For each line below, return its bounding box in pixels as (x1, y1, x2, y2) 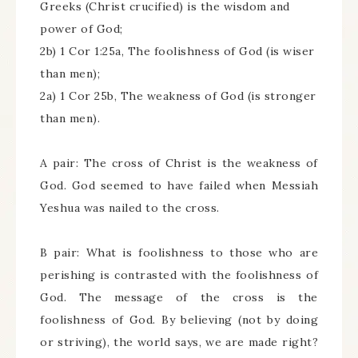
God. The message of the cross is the (40, 290, 318, 304)
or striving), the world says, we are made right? (40, 335, 318, 349)
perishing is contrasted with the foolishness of (40, 268, 318, 282)
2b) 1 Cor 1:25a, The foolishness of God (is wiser (40, 44, 315, 58)
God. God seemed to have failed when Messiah (40, 178, 318, 193)
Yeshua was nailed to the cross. (40, 201, 220, 215)
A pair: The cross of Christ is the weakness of (40, 156, 318, 170)
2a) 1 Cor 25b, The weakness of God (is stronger (40, 89, 316, 103)
